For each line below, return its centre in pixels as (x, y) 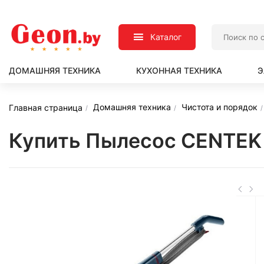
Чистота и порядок (220, 107)
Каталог (166, 37)
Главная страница (46, 107)
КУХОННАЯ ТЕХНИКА (179, 70)
